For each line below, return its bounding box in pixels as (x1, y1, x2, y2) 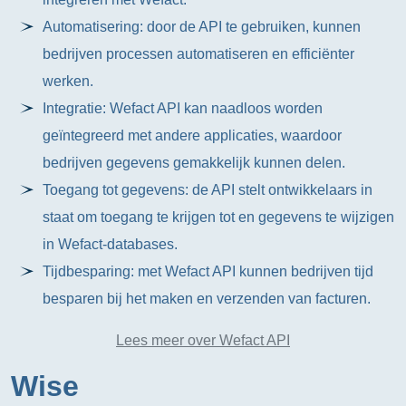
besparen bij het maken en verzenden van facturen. (43, 291, 372, 306)
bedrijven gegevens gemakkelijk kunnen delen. (43, 155, 346, 170)
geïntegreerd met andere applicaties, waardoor (43, 128, 343, 143)
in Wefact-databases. (43, 237, 179, 252)
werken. (43, 73, 94, 89)
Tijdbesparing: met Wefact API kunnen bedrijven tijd (43, 264, 374, 279)
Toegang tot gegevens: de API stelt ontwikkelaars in (43, 182, 373, 198)
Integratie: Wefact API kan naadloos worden (43, 101, 324, 116)
